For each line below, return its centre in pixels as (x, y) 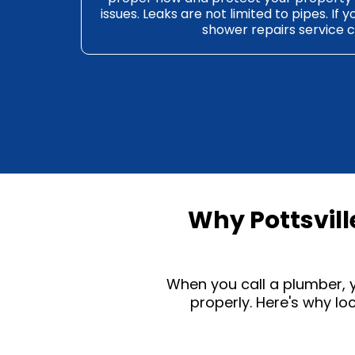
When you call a (224, 284)
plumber (312, 284)
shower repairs (248, 30)
